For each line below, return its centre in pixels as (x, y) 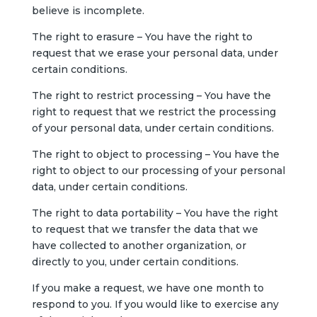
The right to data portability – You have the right (155, 213)
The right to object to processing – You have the (155, 154)
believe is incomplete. (88, 11)
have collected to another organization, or (139, 246)
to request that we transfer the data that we (145, 229)
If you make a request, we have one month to (148, 288)
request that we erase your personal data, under (155, 53)
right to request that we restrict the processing (154, 112)
